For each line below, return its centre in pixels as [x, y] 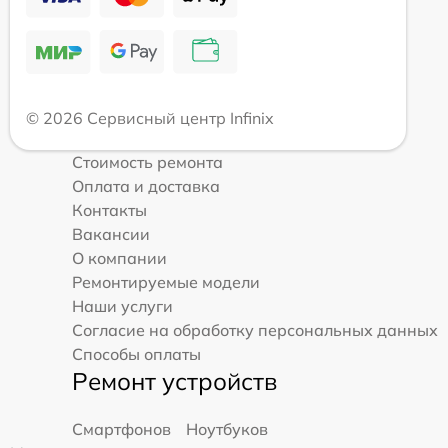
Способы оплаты [136, 353]
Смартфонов [121, 428]
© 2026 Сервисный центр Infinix [150, 117]
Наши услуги [122, 305]
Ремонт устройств [174, 380]
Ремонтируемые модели [166, 281]
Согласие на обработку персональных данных [255, 329]
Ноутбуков [227, 428]
